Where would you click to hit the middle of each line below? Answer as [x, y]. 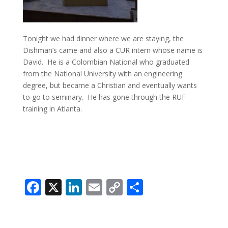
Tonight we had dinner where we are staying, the [103, 39]
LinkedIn [115, 187]
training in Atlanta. [52, 109]
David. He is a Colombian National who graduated [106, 62]
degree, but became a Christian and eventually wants [110, 85]
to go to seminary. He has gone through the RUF [104, 97]
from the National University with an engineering [102, 74]
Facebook [77, 187]
